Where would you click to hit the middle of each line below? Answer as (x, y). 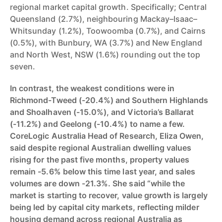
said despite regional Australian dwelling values (101, 147)
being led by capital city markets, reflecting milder (105, 207)
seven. (23, 66)
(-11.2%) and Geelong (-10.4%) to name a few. (98, 124)
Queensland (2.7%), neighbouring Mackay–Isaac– (104, 19)
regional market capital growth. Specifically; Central (108, 7)
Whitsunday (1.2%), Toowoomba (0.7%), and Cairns (108, 30)
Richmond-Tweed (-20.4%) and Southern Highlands (109, 100)
